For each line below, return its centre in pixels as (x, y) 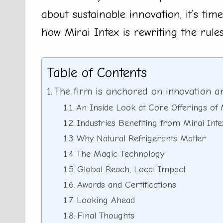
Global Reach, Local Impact (131, 169)
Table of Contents (97, 73)
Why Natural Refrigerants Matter (141, 139)
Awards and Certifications (126, 185)
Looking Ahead (106, 200)
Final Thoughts (106, 216)
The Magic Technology (120, 154)
